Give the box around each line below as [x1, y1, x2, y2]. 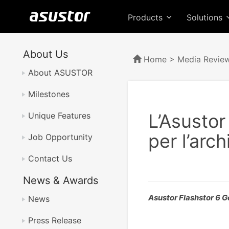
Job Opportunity [28, 132, 93, 142]
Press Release [28, 215, 81, 225]
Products [128, 12, 165, 22]
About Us [23, 48, 68, 60]
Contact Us [28, 153, 72, 164]
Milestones [28, 89, 70, 99]
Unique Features [28, 110, 90, 121]
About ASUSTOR [28, 67, 93, 78]
